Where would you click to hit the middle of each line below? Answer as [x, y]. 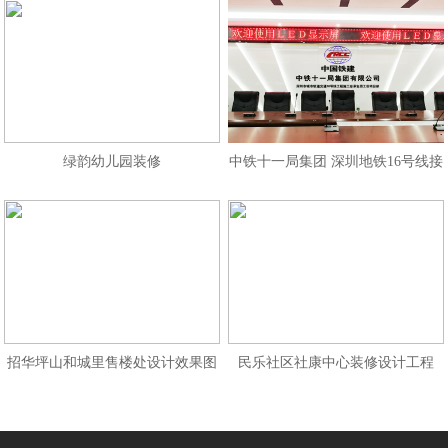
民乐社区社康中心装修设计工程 [335, 362]
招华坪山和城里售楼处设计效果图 [112, 362]
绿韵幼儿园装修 [112, 162]
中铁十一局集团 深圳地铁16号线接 [335, 162]
